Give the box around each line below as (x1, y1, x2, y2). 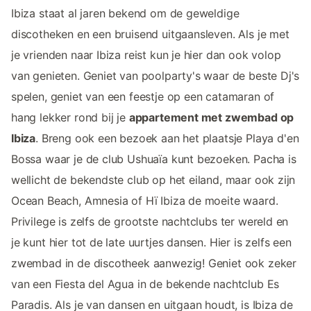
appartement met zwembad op (128, 110, 294, 125)
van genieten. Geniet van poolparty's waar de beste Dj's (11, 69, 300, 83)
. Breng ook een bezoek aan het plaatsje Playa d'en (35, 131, 299, 146)
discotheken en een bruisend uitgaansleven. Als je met (11, 27, 289, 42)
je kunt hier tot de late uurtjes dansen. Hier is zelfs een (11, 235, 292, 250)
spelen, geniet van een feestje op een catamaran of (11, 90, 275, 104)
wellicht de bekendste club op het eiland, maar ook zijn (11, 173, 296, 187)
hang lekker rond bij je (11, 110, 129, 125)
